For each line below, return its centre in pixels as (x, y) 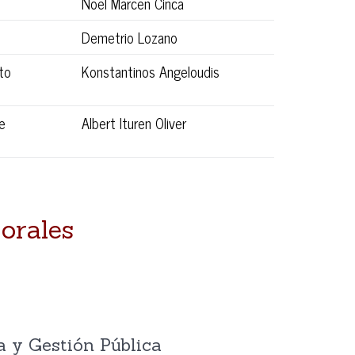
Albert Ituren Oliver (134, 123)
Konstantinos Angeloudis (151, 72)
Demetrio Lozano (130, 38)
